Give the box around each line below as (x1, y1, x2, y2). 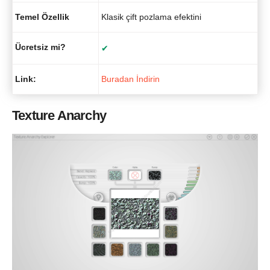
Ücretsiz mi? (15, 42, 66, 52)
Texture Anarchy (12, 108, 106, 124)
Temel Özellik (15, 11, 69, 22)
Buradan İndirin (101, 74, 160, 84)
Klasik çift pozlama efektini (101, 11, 201, 22)
